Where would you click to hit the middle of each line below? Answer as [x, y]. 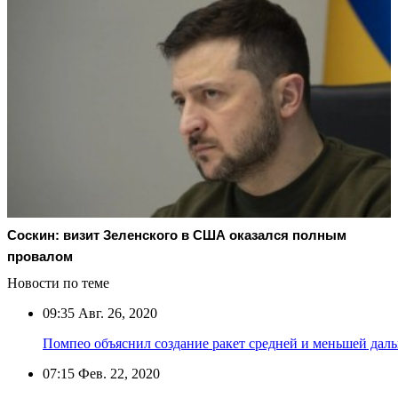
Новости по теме [58, 283]
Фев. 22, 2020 [117, 373]
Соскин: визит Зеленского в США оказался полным [177, 235]
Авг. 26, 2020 [116, 313]
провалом [40, 256]
